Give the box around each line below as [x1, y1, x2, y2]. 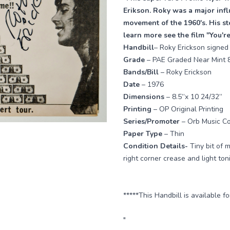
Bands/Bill [123, 67, 159, 77]
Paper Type [123, 129, 162, 139]
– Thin [162, 129, 184, 139]
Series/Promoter [123, 117, 180, 126]
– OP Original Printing [151, 104, 223, 114]
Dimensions [123, 92, 166, 102]
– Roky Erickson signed [154, 43, 228, 52]
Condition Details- [123, 141, 188, 151]
